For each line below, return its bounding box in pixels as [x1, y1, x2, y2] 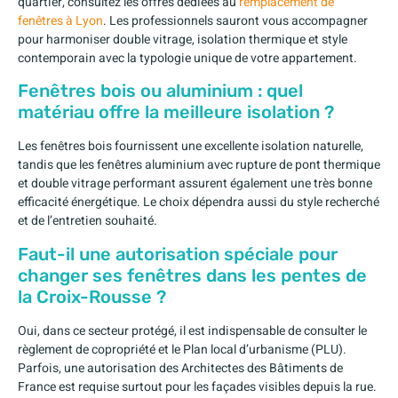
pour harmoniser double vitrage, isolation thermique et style [18, 30, 347, 50]
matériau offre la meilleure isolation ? [18, 101, 334, 123]
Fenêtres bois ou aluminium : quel [18, 80, 303, 102]
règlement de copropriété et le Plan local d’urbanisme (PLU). [18, 339, 346, 359]
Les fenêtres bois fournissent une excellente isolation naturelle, [18, 137, 363, 156]
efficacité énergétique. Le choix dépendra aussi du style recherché [18, 193, 379, 212]
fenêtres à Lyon [18, 12, 103, 31]
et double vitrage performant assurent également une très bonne [18, 174, 372, 194]
